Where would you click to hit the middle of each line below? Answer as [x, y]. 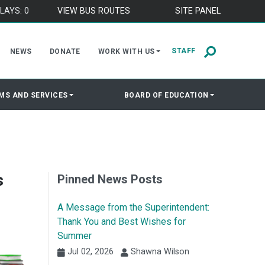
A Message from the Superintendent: [133, 208]
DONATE [65, 51]
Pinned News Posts [110, 180]
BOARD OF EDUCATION [166, 95]
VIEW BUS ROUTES [94, 11]
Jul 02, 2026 [89, 252]
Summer [75, 236]
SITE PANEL [198, 11]
